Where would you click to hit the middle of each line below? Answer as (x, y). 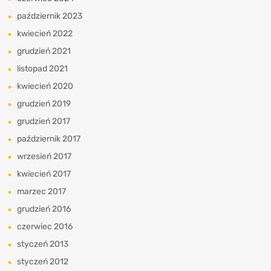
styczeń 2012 (43, 261)
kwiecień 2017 (44, 174)
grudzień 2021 (44, 51)
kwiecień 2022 (45, 33)
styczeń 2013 (43, 244)
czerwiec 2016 (45, 226)
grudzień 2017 (44, 121)
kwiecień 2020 (45, 86)
